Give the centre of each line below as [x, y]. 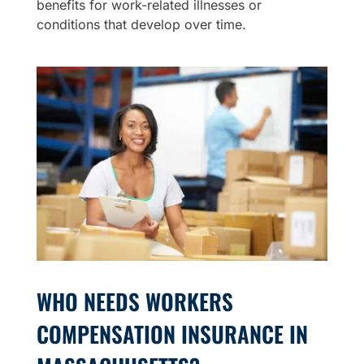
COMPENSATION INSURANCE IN [172, 334]
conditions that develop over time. [141, 25]
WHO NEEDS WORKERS [134, 302]
